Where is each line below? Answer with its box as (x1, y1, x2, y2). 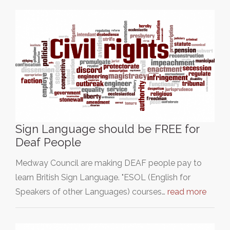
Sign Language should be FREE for (15, 122, 199, 136)
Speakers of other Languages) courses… (15, 186, 167, 197)
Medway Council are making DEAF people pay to (15, 158, 202, 168)
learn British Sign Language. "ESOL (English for (15, 172, 190, 182)
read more (167, 186, 206, 197)
